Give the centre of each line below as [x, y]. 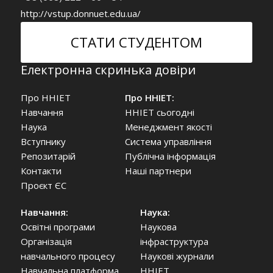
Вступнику [43, 141]
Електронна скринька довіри [108, 69]
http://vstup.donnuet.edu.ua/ [80, 13]
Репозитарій [48, 156]
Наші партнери [158, 170]
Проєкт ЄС [43, 185]
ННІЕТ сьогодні [159, 112]
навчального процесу [68, 256]
